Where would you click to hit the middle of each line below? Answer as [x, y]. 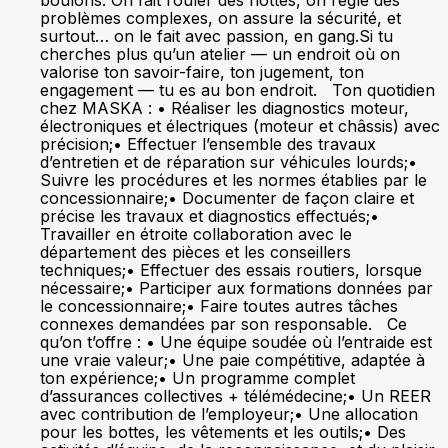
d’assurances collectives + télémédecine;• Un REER [235, 396]
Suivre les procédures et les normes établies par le [233, 180]
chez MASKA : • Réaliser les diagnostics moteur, [224, 108]
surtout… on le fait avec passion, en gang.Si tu [216, 36]
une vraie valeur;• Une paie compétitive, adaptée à [232, 360]
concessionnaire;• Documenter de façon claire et [227, 198]
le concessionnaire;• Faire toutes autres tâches [219, 306]
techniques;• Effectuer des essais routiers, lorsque [231, 270]
